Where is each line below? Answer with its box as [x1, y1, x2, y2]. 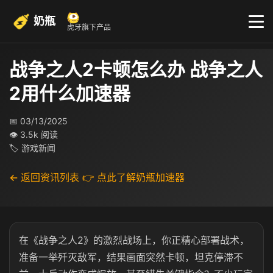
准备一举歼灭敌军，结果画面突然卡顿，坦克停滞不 [19, 251, 243, 263]
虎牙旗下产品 [67, 23, 111, 32]
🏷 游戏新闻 [9, 143, 55, 153]
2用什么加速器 [9, 82, 130, 104]
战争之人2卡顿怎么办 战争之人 [9, 58, 263, 80]
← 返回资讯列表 [9, 171, 79, 183]
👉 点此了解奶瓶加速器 [82, 171, 185, 183]
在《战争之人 [19, 234, 77, 246]
